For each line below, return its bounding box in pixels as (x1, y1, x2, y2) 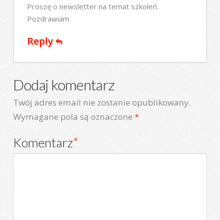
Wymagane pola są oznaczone (13, 111, 135, 123)
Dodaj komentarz (13, 75, 114, 93)
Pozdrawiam (27, 14, 70, 24)
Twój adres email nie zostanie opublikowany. (13, 97, 191, 109)
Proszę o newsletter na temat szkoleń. (27, 1, 159, 12)
